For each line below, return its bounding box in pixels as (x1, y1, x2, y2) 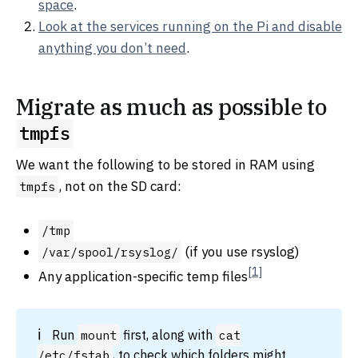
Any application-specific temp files (38, 267, 248, 285)
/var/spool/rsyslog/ (42, 244, 178, 260)
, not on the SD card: (58, 177, 181, 196)
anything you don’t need (38, 39, 186, 58)
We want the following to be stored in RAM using (16, 156, 315, 174)
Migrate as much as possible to (16, 92, 327, 121)
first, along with (120, 325, 217, 343)
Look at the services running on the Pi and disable (38, 18, 342, 36)
